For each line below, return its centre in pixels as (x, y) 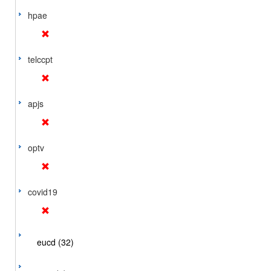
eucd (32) (55, 242)
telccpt (40, 59)
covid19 (43, 192)
